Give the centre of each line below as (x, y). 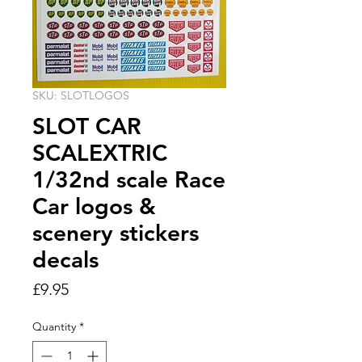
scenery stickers (116, 233)
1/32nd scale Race (129, 179)
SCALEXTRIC (100, 153)
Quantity (54, 326)
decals (65, 259)
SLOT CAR (87, 126)
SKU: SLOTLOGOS (81, 95)
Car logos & (94, 206)
